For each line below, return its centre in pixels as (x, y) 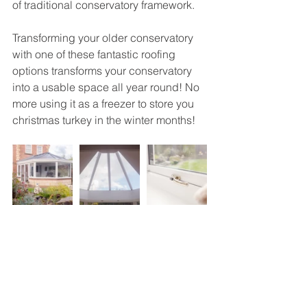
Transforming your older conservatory (104, 38)
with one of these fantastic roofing (95, 54)
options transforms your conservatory (103, 71)
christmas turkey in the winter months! (105, 120)
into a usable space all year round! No (107, 87)
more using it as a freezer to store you (105, 103)
